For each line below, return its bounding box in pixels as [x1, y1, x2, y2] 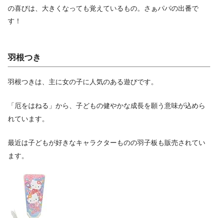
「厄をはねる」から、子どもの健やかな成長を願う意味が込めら [8, 101, 205, 110]
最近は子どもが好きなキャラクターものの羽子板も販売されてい [8, 137, 205, 147]
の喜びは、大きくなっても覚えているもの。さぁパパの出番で [8, 3, 199, 14]
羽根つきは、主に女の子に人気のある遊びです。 [8, 77, 158, 87]
